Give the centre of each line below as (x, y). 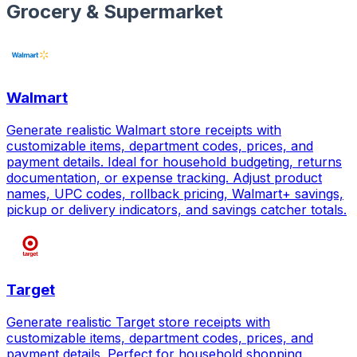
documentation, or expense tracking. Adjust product (164, 178)
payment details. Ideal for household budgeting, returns (174, 162)
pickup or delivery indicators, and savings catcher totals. (177, 210)
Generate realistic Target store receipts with (138, 322)
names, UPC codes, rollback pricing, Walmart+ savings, (175, 194)
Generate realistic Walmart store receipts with (144, 130)
